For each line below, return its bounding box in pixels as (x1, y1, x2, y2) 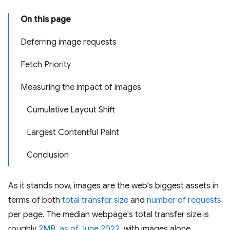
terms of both (8, 195, 62, 205)
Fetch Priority (21, 60, 71, 70)
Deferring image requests (21, 37, 117, 47)
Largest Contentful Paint (27, 127, 119, 138)
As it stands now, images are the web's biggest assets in (8, 181, 219, 191)
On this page (21, 14, 71, 25)
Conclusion (27, 150, 69, 160)
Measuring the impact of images (21, 82, 141, 92)
